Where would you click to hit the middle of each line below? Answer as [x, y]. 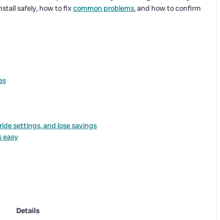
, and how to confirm [167, 9]
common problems [104, 9]
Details [28, 211]
